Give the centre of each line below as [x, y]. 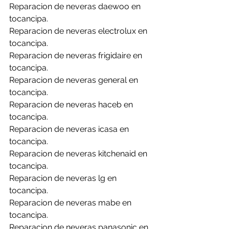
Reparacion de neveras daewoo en [76, 6]
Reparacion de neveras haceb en [72, 105]
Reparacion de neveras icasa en [70, 129]
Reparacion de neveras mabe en [71, 203]
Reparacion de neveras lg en [64, 178]
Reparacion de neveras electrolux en [79, 31]
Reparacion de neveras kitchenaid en [79, 154]
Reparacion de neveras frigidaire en [77, 55]
